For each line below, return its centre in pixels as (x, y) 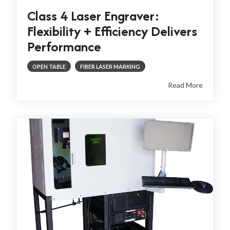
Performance (64, 47)
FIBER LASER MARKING (110, 67)
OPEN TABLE (49, 67)
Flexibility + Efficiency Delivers (112, 31)
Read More (185, 85)
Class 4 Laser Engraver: (93, 16)
